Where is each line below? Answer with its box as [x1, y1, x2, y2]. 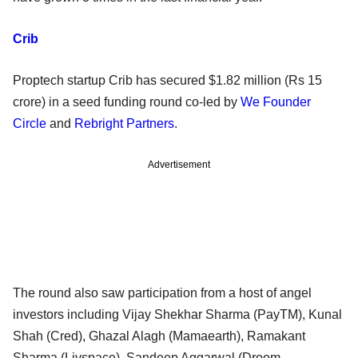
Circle [13, 116, 46, 130]
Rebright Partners [74, 116, 174, 130]
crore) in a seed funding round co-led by [13, 94, 241, 109]
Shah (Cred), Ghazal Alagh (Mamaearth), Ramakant [13, 328, 305, 343]
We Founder [241, 94, 311, 109]
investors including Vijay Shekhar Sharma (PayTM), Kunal [13, 307, 342, 321]
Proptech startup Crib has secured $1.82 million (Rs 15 [13, 73, 322, 87]
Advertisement [148, 158, 210, 170]
